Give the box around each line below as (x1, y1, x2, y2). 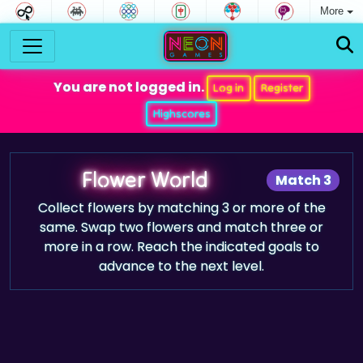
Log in (213, 80, 245, 96)
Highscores (152, 105, 211, 121)
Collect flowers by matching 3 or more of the (37, 199, 326, 217)
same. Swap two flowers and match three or (40, 218, 323, 237)
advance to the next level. (99, 257, 264, 275)
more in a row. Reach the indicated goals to (44, 237, 319, 256)
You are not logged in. (53, 78, 207, 97)
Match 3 (275, 170, 331, 190)
